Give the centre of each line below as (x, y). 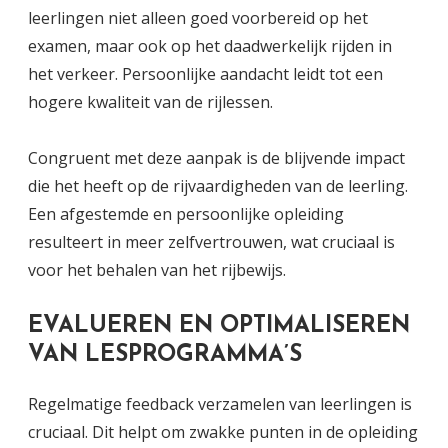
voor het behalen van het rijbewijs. (157, 269)
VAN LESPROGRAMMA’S (165, 355)
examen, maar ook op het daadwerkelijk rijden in (210, 45)
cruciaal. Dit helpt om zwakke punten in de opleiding (223, 432)
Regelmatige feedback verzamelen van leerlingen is (220, 404)
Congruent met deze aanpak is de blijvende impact (216, 157)
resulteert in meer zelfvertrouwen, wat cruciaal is (211, 241)
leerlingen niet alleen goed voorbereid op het (198, 17)
